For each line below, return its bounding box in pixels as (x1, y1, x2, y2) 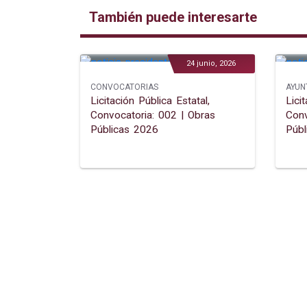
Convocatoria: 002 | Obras (90, 109, 215, 122)
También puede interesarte (89, 9, 257, 26)
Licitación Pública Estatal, (90, 95, 210, 108)
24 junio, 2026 (186, 59, 236, 69)
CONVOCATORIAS (90, 82, 158, 93)
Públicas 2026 (90, 123, 158, 136)
